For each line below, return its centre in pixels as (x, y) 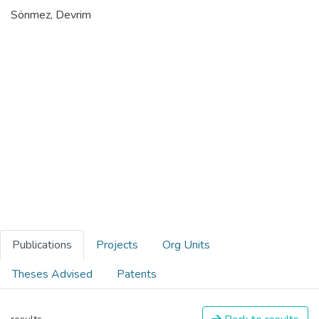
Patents (137, 274)
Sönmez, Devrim (51, 15)
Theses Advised (52, 274)
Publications (42, 245)
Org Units (186, 245)
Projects (117, 245)
